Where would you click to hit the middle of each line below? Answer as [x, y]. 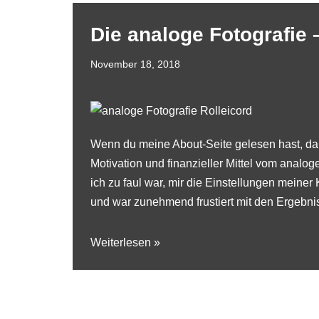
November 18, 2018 [135, 64]
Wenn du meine [131, 144]
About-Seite [202, 144]
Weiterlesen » [125, 242]
